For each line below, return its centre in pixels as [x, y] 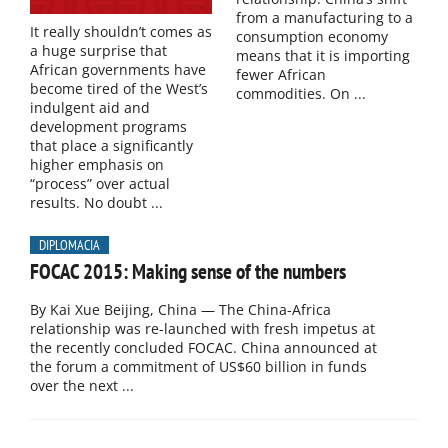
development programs [108, 127]
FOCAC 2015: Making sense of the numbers [188, 272]
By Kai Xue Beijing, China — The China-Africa [180, 310]
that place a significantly [111, 146]
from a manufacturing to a [324, 17]
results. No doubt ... [96, 203]
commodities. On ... [301, 93]
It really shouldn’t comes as [121, 32]
